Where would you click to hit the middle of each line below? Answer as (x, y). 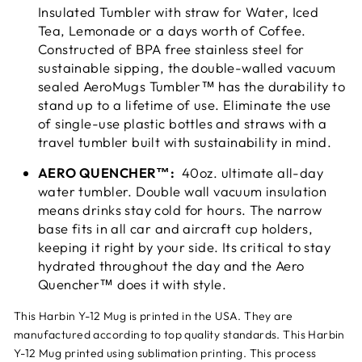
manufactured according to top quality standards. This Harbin (179, 334)
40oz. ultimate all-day (249, 172)
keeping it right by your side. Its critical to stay (185, 246)
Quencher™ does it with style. (133, 284)
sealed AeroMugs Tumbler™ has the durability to (192, 86)
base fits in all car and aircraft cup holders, (176, 228)
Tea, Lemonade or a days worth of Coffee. (172, 30)
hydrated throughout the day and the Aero (171, 265)
